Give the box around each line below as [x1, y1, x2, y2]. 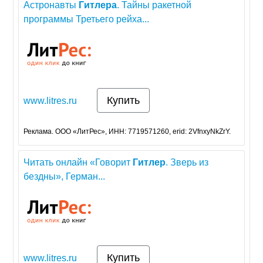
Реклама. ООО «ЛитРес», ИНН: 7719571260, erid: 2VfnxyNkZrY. [23, 127, 231, 136]
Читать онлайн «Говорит [23, 157, 133, 168]
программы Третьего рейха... [23, 14, 150, 25]
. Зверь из [166, 157, 209, 168]
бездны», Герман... [23, 171, 106, 182]
